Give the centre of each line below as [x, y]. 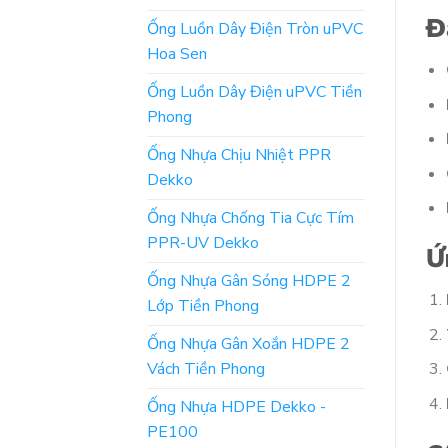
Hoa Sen [177, 53]
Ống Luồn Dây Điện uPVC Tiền [254, 91]
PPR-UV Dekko [203, 242]
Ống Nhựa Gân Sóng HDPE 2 [249, 280]
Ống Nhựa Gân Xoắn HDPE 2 [248, 343]
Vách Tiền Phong [206, 368]
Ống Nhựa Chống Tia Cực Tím [250, 217]
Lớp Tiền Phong [203, 305]
